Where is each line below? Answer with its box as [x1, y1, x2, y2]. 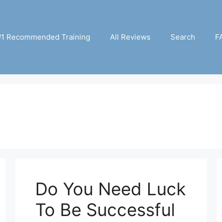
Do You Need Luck [35, 178, 186, 199]
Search [170, 32, 195, 42]
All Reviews [110, 32, 151, 42]
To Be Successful [35, 199, 175, 220]
